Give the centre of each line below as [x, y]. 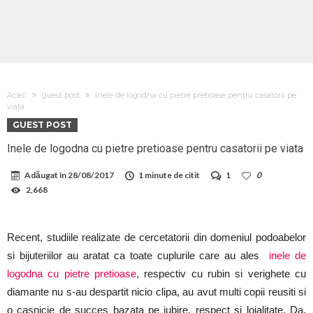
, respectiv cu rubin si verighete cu [221, 273]
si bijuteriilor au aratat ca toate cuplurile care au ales [138, 255]
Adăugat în [46, 175]
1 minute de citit [169, 175]
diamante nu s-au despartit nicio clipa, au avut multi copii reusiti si [156, 291]
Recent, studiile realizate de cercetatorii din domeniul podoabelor [156, 237]
